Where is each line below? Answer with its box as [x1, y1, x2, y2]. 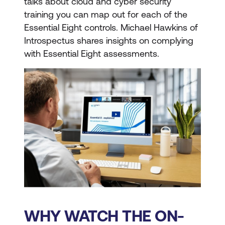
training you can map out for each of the [24, 9, 187, 20]
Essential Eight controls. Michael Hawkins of [24, 22, 198, 33]
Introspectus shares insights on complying [24, 35, 193, 46]
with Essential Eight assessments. [24, 48, 159, 59]
